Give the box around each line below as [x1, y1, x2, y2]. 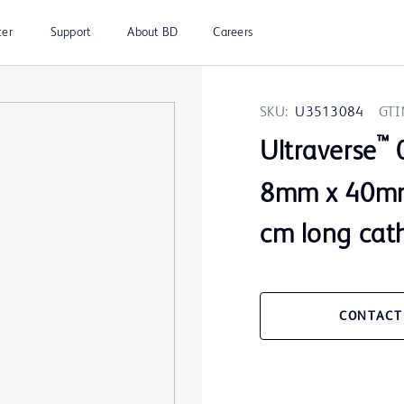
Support [50, 26, 92, 39]
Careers [213, 26, 252, 39]
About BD [127, 26, 179, 39]
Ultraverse [260, 139, 377, 167]
